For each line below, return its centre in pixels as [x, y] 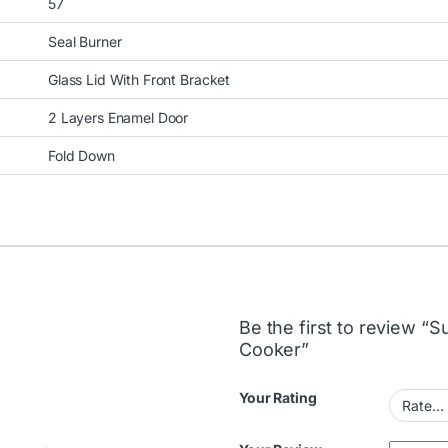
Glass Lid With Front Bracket [139, 79]
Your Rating [278, 397]
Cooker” [274, 349]
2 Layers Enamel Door [118, 117]
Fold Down [81, 155]
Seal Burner [85, 41]
